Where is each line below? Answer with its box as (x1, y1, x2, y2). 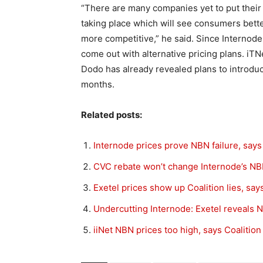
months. (81, 78, 114, 90)
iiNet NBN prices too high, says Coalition (93, 224, 261, 235)
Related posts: (81, 109, 142, 120)
